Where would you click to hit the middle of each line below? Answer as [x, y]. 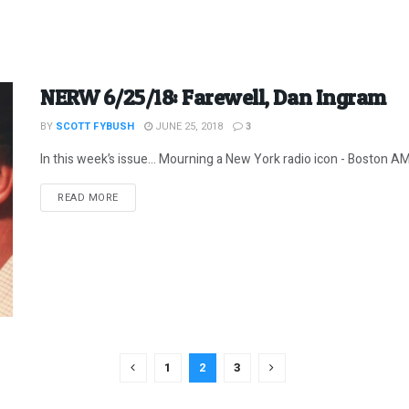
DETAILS [139, 196]
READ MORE [88, 197]
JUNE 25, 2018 [188, 126]
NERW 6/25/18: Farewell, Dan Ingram [213, 97]
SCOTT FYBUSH [95, 126]
